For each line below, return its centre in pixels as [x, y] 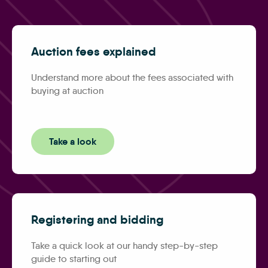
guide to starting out [74, 258]
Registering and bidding [97, 219]
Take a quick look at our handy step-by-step [124, 245]
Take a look [73, 141]
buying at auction [67, 90]
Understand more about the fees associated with [132, 77]
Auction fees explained [94, 51]
